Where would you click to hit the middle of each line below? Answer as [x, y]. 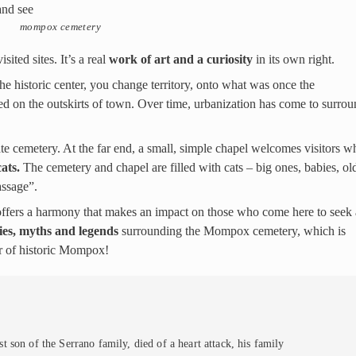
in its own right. [293, 60]
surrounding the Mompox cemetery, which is [232, 231]
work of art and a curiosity [180, 60]
